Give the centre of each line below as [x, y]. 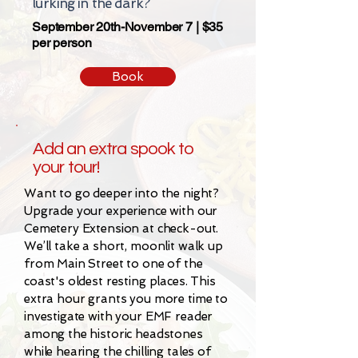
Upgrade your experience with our [121, 211]
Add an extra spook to [113, 149]
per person [62, 43]
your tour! [66, 168]
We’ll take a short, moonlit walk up [123, 247]
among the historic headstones [113, 334]
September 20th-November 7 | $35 [128, 27]
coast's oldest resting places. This [120, 282]
